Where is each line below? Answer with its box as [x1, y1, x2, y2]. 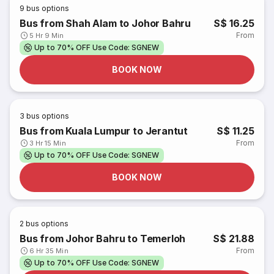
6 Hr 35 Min [29, 246, 68, 255]
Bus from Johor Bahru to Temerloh [20, 232, 186, 245]
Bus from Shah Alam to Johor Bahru [20, 17, 191, 29]
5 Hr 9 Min [29, 31, 64, 40]
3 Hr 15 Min [29, 139, 66, 147]
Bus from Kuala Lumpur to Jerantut [20, 125, 188, 137]
